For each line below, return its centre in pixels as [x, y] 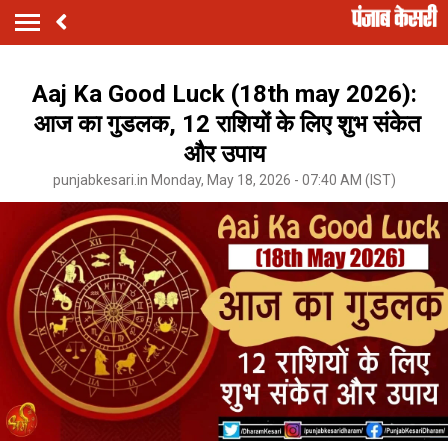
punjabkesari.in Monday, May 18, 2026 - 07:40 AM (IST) [224, 179]
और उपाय [224, 153]
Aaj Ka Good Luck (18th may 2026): [224, 93]
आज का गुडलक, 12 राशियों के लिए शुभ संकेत [224, 123]
